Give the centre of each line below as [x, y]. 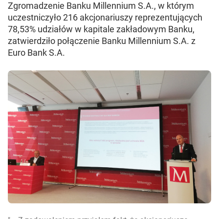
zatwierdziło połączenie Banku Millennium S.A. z [102, 41]
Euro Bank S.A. [36, 53]
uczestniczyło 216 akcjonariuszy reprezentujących [105, 17]
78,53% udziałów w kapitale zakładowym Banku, [101, 29]
